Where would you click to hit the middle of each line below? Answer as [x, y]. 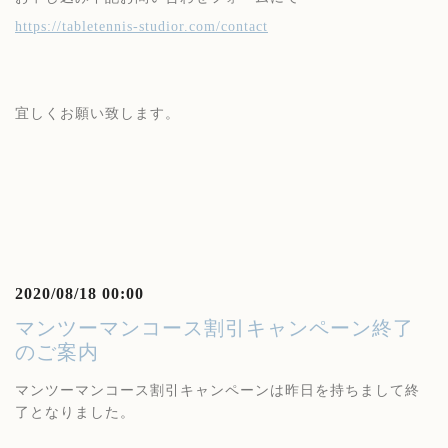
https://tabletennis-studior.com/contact [141, 26]
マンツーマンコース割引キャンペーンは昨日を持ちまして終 [217, 390]
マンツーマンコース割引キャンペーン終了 [214, 328]
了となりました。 [75, 412]
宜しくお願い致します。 [97, 113]
